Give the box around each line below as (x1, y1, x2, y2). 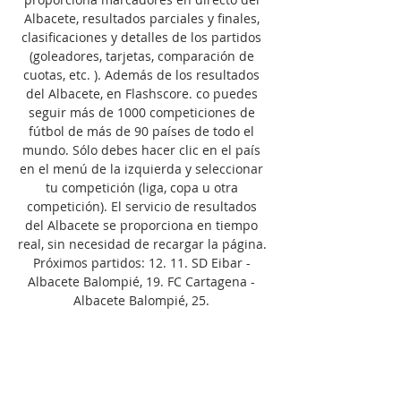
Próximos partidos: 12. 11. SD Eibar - (32, 253, 251, 271)
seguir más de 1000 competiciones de (28, 103, 255, 121)
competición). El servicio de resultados (26, 197, 257, 215)
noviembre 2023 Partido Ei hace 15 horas (19, 347, 264, 365)
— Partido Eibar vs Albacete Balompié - (24, 366, 259, 384)
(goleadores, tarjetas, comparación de (29, 47, 254, 64)
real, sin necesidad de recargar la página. (18, 235, 267, 252)
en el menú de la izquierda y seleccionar (20, 159, 263, 177)
